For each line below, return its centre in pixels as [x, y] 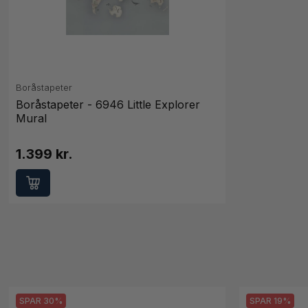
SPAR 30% [41, 301]
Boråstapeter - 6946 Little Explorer [108, 104]
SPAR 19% [270, 301]
